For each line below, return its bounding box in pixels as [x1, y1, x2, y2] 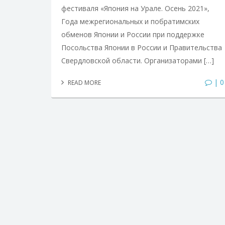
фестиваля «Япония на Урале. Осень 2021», [61, 3, 209, 13]
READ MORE [66, 78, 101, 87]
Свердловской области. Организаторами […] [61, 55, 214, 65]
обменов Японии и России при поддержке [61, 29, 204, 39]
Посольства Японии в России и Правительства [61, 42, 222, 52]
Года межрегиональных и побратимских [61, 16, 199, 26]
